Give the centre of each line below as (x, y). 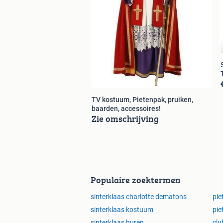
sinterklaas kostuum (122, 210)
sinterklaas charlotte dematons (139, 197)
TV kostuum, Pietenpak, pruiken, (142, 100)
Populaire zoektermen (136, 180)
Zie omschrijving (125, 119)
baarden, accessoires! (126, 109)
